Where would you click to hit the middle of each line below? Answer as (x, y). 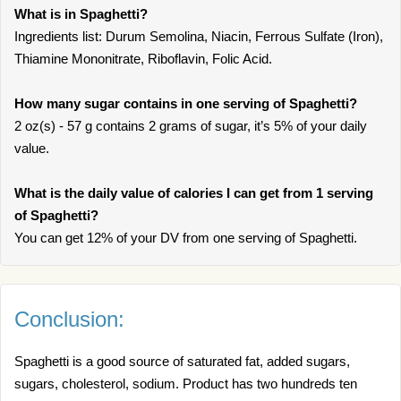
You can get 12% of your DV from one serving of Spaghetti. (186, 238)
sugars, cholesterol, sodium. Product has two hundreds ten (186, 384)
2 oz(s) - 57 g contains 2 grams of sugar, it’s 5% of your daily (191, 126)
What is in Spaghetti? (81, 14)
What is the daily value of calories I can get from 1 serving (194, 193)
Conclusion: (69, 319)
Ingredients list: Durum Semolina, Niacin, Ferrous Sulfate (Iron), (199, 36)
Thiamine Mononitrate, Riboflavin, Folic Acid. (143, 59)
